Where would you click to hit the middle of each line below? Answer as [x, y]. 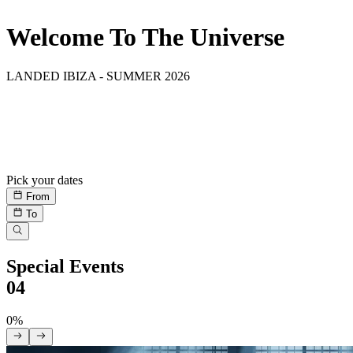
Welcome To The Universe [145, 37]
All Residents [41, 165]
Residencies [53, 109]
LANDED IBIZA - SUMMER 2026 [98, 76]
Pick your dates [45, 180]
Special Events [65, 266]
